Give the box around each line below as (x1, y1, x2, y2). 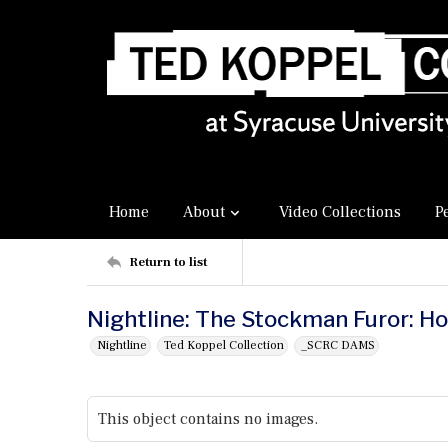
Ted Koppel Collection (164, 338, 284, 353)
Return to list (129, 253, 207, 270)
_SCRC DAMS (301, 338, 375, 353)
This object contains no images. (98, 409, 318, 429)
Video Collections (279, 202, 401, 222)
